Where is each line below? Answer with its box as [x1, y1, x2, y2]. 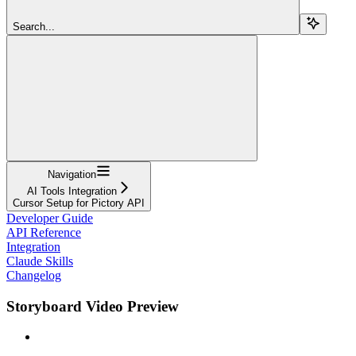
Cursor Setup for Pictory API [13, 196, 145, 209]
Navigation [47, 168, 96, 180]
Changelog [6, 268, 61, 282]
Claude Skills [6, 253, 73, 268]
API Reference [6, 225, 81, 239]
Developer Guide [6, 211, 93, 225]
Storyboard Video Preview [6, 297, 179, 315]
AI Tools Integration [26, 184, 117, 197]
